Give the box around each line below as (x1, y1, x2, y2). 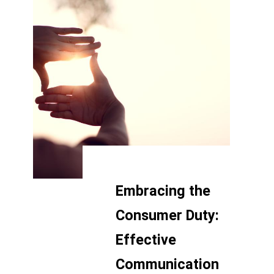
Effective (116, 231, 176, 248)
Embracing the (116, 182, 210, 199)
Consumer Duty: (116, 207, 219, 224)
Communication (116, 256, 219, 273)
